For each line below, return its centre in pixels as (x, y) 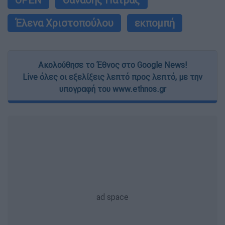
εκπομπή (155, 23)
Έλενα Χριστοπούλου (64, 23)
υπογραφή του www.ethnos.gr (113, 89)
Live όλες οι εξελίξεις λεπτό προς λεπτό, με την (113, 77)
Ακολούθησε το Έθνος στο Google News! (113, 65)
